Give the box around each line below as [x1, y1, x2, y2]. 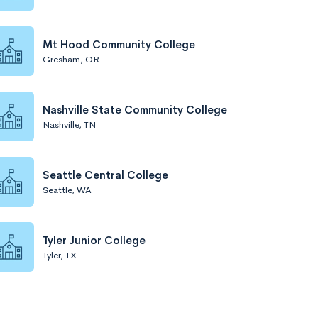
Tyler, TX [43, 248, 77, 261]
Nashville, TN [43, 118, 96, 131]
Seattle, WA [43, 183, 92, 196]
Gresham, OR [43, 53, 99, 65]
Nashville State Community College [43, 102, 227, 116]
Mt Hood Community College [43, 37, 195, 51]
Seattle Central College [43, 168, 168, 182]
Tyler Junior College [43, 233, 146, 247]
